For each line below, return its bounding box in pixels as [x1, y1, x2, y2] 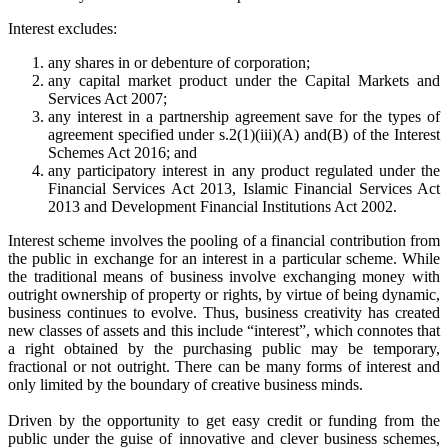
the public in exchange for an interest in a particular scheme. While [8, 249, 440, 267]
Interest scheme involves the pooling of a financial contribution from [8, 231, 440, 249]
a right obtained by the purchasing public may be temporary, [8, 339, 440, 357]
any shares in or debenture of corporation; [48, 53, 310, 71]
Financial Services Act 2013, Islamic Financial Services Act [48, 179, 440, 197]
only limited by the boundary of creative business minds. [8, 375, 363, 393]
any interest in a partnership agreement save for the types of [48, 107, 440, 125]
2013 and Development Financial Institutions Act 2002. [48, 197, 397, 215]
